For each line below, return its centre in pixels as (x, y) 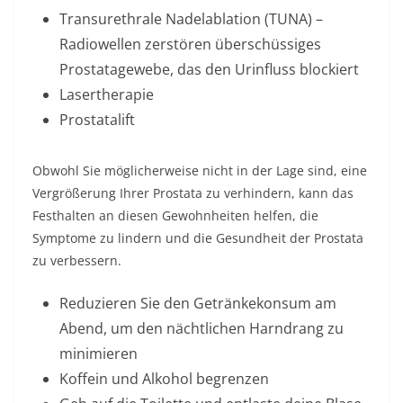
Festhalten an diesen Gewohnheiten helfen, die (175, 215)
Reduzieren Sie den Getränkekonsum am (198, 303)
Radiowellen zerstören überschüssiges (190, 44)
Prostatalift (97, 120)
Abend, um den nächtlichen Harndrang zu (201, 328)
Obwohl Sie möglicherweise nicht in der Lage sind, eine (200, 170)
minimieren (99, 354)
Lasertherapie (107, 94)
